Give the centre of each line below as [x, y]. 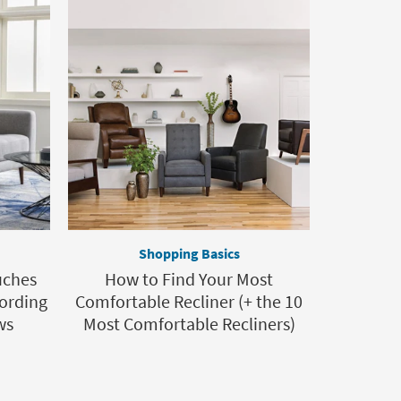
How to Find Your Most [189, 279]
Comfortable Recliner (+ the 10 [189, 302]
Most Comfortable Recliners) [189, 324]
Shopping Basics [189, 254]
